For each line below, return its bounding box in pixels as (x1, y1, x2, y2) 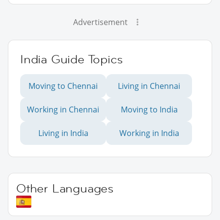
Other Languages (16, 181, 113, 196)
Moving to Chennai (28, 81, 98, 92)
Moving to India (120, 104, 178, 115)
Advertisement (73, 17, 128, 28)
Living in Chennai (118, 81, 180, 92)
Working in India (119, 128, 179, 139)
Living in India (38, 128, 88, 139)
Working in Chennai (27, 104, 99, 115)
